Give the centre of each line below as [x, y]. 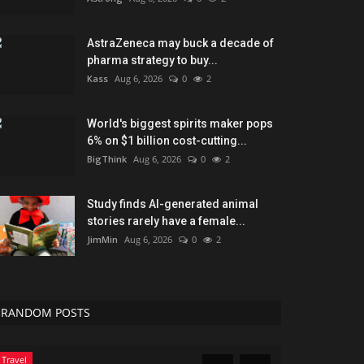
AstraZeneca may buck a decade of [180, 43]
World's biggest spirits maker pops [180, 123]
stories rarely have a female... [166, 221]
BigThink [107, 158]
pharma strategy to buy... [152, 60]
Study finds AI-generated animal [173, 204]
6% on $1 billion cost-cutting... [167, 140]
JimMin [102, 239]
